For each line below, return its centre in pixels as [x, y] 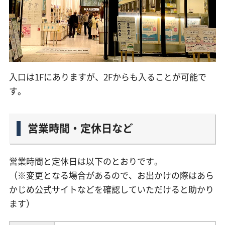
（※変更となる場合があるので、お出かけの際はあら [111, 175]
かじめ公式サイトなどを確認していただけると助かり [111, 189]
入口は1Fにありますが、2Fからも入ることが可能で [107, 76]
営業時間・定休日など [80, 128]
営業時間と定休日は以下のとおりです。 [86, 161]
